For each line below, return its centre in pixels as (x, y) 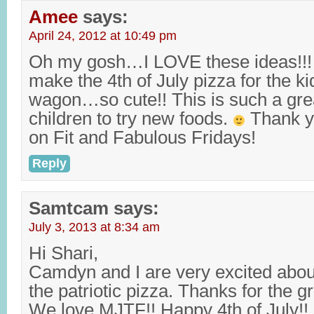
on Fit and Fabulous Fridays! (142, 137)
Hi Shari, (63, 253)
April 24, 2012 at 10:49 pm (103, 36)
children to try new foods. (131, 118)
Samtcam (69, 208)
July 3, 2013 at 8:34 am (94, 227)
